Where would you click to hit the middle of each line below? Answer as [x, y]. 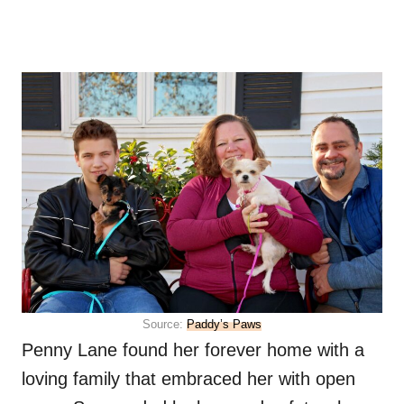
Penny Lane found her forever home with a [193, 350]
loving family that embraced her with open [188, 379]
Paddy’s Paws [224, 325]
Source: [165, 325]
